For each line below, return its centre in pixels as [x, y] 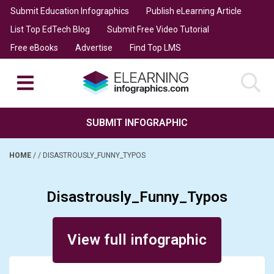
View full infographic [137, 239]
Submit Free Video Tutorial [158, 29]
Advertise [94, 47]
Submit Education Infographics [69, 11]
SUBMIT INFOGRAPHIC [137, 122]
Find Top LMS [155, 47]
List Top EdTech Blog [50, 29]
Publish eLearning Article [194, 11]
